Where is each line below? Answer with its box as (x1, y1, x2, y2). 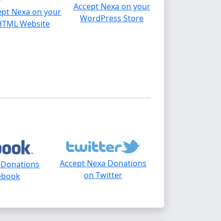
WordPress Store (80, 12, 144, 24)
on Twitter (83, 170, 122, 181)
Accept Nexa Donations (59, 158, 147, 169)
